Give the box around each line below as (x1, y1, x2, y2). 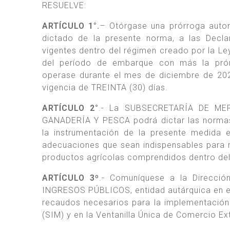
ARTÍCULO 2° (42, 103, 99, 113)
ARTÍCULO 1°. (42, 21, 100, 31)
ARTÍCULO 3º (42, 172, 99, 183)
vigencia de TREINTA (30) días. (42, 82, 168, 92)
